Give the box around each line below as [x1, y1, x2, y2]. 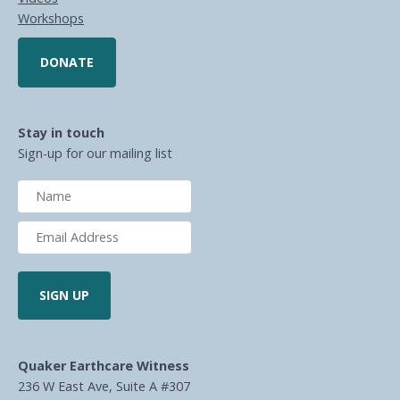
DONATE [40, 53, 94, 71]
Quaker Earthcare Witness [18, 357, 189, 375]
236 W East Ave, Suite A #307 [18, 378, 190, 396]
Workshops [18, 9, 84, 27]
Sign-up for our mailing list [18, 145, 172, 162]
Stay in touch [18, 124, 104, 142]
